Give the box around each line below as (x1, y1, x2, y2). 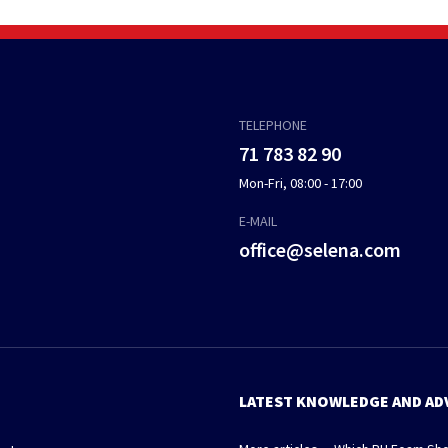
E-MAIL (239, 212, 277, 231)
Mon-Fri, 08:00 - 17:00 (239, 174, 362, 193)
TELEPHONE (239, 116, 307, 135)
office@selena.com (239, 237, 401, 263)
